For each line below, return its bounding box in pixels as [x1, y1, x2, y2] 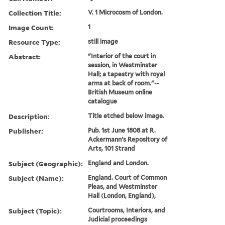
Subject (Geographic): [9, 158, 83, 168]
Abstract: [9, 51, 41, 61]
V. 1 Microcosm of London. [88, 8, 163, 16]
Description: [9, 111, 50, 121]
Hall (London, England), [88, 191, 156, 199]
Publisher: [9, 126, 43, 136]
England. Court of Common [88, 173, 167, 181]
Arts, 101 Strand [88, 144, 136, 152]
